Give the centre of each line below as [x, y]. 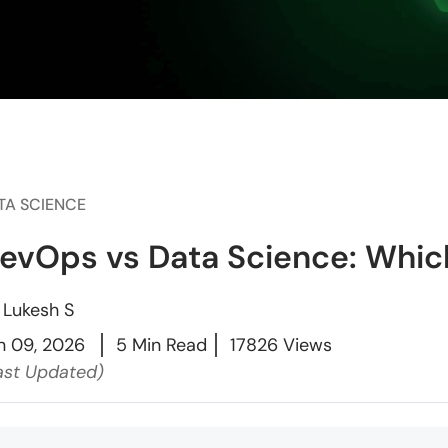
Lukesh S [38, 310]
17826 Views [281, 345]
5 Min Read [161, 345]
